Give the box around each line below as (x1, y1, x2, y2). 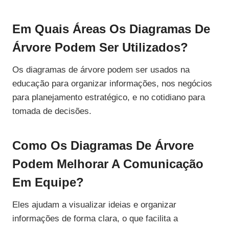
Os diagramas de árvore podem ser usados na (12, 65, 190, 75)
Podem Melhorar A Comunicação (12, 157, 203, 171)
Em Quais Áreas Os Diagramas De (12, 22, 210, 36)
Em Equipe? (12, 175, 84, 190)
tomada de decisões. (12, 106, 91, 117)
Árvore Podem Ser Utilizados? (12, 40, 188, 55)
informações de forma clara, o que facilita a (12, 214, 178, 224)
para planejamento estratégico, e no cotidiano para (12, 93, 205, 103)
